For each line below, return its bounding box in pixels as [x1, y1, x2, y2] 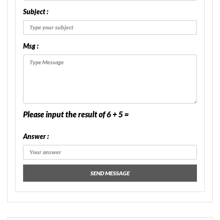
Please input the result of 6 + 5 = [23, 110, 129, 119]
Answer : [23, 132, 49, 141]
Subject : [23, 7, 48, 16]
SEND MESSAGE [90, 169, 130, 177]
